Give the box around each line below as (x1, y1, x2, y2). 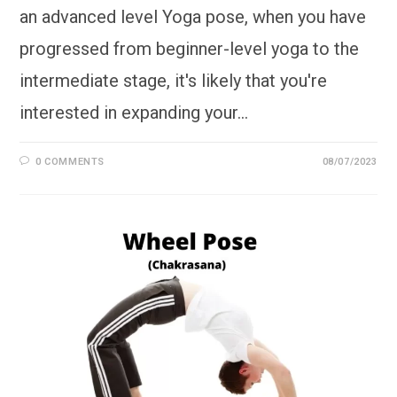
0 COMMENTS (35, 155, 105, 167)
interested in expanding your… (19, 101, 249, 123)
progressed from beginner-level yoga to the (19, 37, 360, 59)
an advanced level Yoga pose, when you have (19, 5, 367, 27)
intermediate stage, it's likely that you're (19, 69, 328, 91)
